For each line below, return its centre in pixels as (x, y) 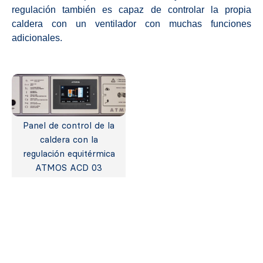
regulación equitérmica (69, 154)
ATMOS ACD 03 (69, 168)
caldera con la (69, 139)
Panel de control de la (69, 125)
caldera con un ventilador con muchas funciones (131, 23)
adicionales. (37, 38)
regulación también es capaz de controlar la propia (131, 9)
